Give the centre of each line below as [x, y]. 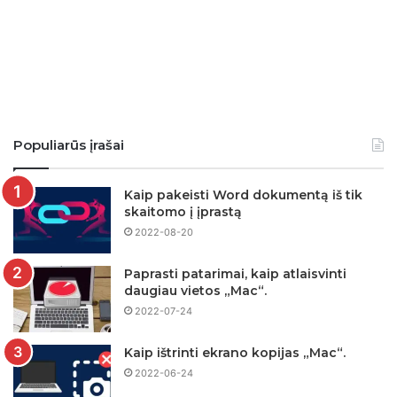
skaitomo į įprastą [183, 211]
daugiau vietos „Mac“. [195, 290]
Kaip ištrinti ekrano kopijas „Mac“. [235, 352]
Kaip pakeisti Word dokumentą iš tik [243, 195]
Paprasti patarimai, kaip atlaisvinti [235, 273]
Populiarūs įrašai [69, 144]
